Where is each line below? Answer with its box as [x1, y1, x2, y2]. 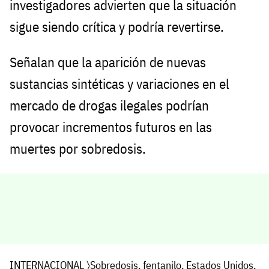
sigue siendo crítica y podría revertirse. [10, 18, 224, 36]
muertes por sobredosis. [10, 140, 146, 158]
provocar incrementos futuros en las [10, 118, 212, 136]
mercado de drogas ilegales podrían [10, 97, 209, 115]
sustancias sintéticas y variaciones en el [10, 75, 229, 93]
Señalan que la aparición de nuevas [10, 53, 206, 71]
